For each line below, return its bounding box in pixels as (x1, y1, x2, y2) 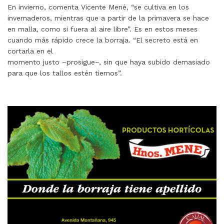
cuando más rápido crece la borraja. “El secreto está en (7, 36, 198, 44)
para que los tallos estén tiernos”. (7, 69, 122, 77)
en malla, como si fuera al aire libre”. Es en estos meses (7, 25, 197, 33)
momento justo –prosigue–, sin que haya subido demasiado (7, 58, 210, 66)
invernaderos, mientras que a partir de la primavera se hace (7, 14, 209, 22)
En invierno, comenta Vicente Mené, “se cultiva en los (7, 3, 189, 11)
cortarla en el (7, 47, 53, 55)
